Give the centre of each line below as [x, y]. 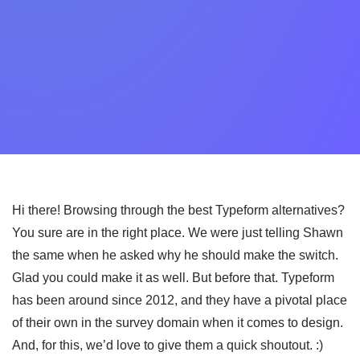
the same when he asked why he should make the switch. [175, 255]
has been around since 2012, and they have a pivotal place [180, 300]
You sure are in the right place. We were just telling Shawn [178, 233]
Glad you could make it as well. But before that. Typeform [173, 278]
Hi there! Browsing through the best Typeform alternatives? [178, 210]
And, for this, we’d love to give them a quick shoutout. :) [168, 345]
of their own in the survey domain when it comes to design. [178, 323]
